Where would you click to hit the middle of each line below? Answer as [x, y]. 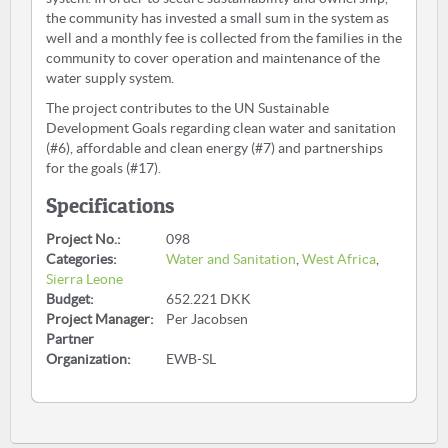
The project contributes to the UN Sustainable [187, 108]
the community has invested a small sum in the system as [217, 18]
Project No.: [83, 239]
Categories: [81, 259]
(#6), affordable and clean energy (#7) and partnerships [214, 148]
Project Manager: [100, 319]
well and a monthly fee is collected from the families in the [224, 38]
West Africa [339, 259]
